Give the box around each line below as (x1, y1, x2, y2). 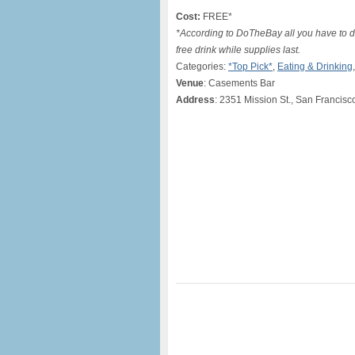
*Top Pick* (228, 61, 273, 72)
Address (176, 94, 215, 105)
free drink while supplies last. (176, 44, 300, 55)
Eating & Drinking (277, 61, 353, 72)
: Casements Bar (204, 78, 275, 89)
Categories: (176, 61, 228, 72)
